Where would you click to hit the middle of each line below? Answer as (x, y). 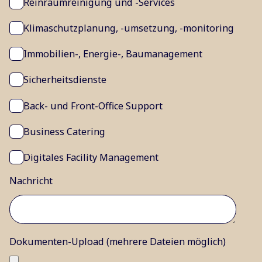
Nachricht (31, 180)
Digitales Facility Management (91, 157)
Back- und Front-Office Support (93, 106)
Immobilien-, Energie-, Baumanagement (113, 54)
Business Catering (64, 131)
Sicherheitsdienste (65, 80)
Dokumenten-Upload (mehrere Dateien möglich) (118, 241)
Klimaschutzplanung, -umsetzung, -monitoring (129, 28)
